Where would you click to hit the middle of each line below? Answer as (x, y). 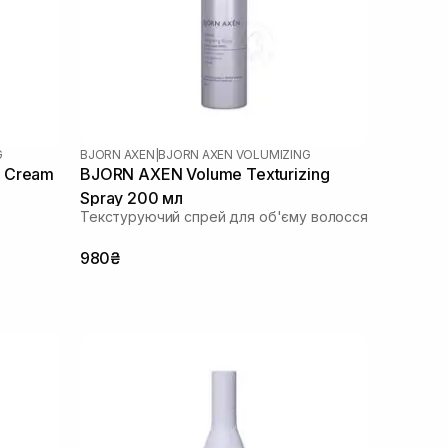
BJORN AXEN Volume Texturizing (205, 173)
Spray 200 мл (132, 197)
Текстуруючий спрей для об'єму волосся (224, 216)
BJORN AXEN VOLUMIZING (234, 154)
